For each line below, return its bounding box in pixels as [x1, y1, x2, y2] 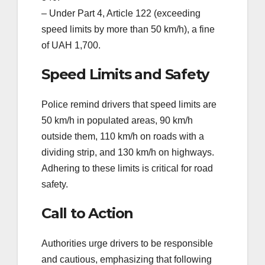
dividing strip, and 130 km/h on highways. [41, 147, 214, 158]
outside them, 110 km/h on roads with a [41, 131, 204, 142]
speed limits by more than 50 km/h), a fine [41, 24, 215, 34]
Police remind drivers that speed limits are [41, 99, 216, 110]
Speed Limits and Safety [41, 65, 209, 83]
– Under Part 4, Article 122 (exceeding [41, 8, 201, 18]
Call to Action [41, 205, 134, 222]
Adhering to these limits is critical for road [41, 163, 213, 174]
